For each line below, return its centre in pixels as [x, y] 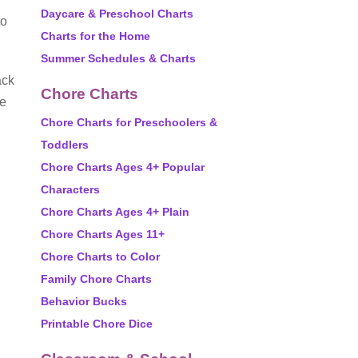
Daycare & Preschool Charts [117, 14]
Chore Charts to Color [100, 257]
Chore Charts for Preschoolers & [129, 122]
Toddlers [65, 145]
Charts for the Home [95, 36]
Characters [70, 189]
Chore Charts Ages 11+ [103, 234]
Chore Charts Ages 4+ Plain [115, 212]
